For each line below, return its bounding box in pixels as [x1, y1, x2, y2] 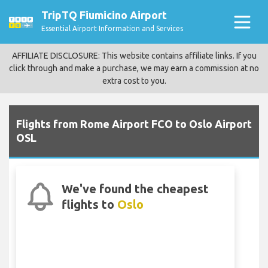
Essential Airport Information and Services [41, 25, 183, 32]
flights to [62, 197, 118, 212]
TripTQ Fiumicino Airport [41, 9, 167, 21]
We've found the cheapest [62, 182, 209, 196]
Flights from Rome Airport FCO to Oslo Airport [16, 118, 252, 130]
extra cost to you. [102, 76, 166, 86]
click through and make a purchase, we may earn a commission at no [9, 63, 259, 73]
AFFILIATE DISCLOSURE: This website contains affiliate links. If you [11, 51, 257, 60]
